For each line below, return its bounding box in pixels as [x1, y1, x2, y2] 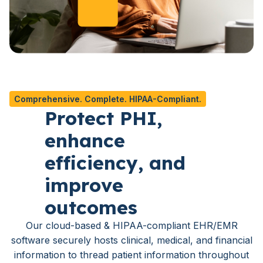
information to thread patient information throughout [14, 249, 249, 261]
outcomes [45, 195, 137, 220]
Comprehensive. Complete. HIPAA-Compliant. [14, 94, 201, 104]
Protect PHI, [45, 106, 162, 130]
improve [45, 173, 123, 197]
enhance [45, 129, 125, 153]
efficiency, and [45, 151, 186, 175]
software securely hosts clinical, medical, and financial [11, 234, 252, 247]
